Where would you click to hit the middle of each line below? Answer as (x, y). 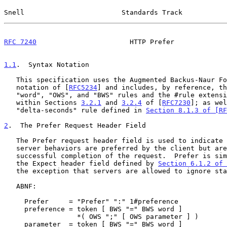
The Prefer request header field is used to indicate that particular (10, 140)
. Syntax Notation (53, 64)
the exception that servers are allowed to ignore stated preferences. (10, 171)
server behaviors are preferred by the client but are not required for (10, 148)
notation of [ (43, 87)
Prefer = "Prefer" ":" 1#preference (14, 201)
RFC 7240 (20, 42)
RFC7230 (176, 102)
